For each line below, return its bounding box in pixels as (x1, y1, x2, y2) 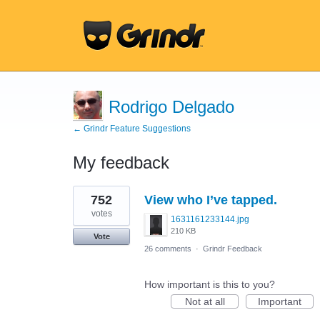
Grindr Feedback (203, 244, 262, 253)
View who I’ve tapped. (144, 193, 277, 207)
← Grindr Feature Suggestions (73, 124, 191, 134)
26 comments (144, 244, 191, 253)
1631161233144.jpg (171, 214, 249, 224)
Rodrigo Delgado (109, 97, 234, 116)
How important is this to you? (144, 279, 275, 290)
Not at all (184, 296, 225, 307)
